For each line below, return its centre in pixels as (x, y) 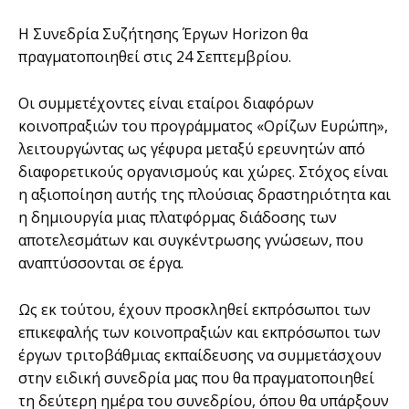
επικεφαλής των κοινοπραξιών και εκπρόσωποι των (199, 332)
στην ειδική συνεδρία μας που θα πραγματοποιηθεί (196, 378)
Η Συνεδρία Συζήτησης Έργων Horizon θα (163, 33)
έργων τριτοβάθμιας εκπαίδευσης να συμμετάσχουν (200, 355)
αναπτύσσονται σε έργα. (101, 262)
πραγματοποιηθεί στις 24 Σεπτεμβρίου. (155, 56)
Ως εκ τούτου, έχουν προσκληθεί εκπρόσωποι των (194, 309)
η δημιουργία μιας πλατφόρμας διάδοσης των (178, 217)
